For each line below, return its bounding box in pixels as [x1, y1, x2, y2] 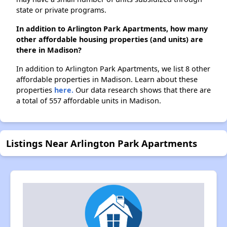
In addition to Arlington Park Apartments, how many [16, 24, 208, 34]
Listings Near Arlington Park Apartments [6, 137, 197, 150]
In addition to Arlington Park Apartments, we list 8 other [16, 64, 210, 74]
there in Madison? [16, 45, 82, 55]
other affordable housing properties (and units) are [16, 34, 203, 45]
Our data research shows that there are [73, 85, 211, 95]
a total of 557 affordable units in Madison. [16, 96, 161, 106]
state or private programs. [16, 5, 106, 15]
